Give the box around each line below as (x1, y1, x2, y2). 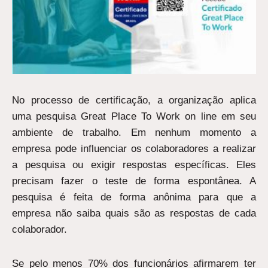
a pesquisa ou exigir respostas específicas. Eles (12, 159, 256, 170)
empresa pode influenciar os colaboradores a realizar (12, 142, 256, 154)
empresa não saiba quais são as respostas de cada (12, 207, 256, 219)
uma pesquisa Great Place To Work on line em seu (12, 110, 256, 122)
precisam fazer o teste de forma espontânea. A (12, 175, 256, 187)
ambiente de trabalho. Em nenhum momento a (12, 126, 256, 138)
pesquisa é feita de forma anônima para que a (12, 191, 256, 203)
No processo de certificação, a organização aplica (12, 94, 256, 106)
